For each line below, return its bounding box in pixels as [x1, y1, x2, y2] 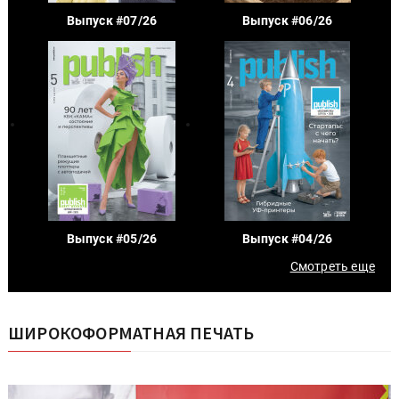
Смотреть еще [289, 258, 375, 273]
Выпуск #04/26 [241, 231, 333, 246]
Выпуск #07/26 [66, 12, 158, 28]
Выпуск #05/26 [66, 231, 158, 246]
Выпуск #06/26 [241, 12, 333, 28]
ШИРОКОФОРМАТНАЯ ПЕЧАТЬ [8, 321, 255, 344]
